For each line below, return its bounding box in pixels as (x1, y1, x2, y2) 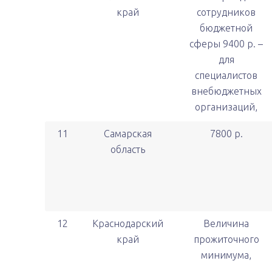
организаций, (195, 101, 257, 112)
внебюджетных (191, 86, 262, 97)
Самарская (104, 128, 152, 139)
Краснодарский (92, 218, 163, 229)
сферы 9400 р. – (189, 38, 263, 49)
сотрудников (197, 7, 256, 18)
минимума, (201, 250, 251, 260)
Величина (203, 218, 249, 229)
